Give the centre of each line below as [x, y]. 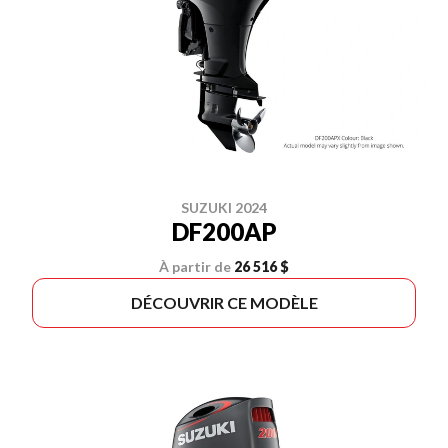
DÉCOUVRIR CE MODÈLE [224, 302]
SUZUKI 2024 [224, 207]
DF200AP [224, 231]
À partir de [195, 266]
